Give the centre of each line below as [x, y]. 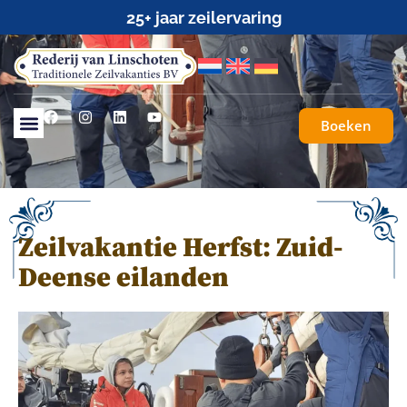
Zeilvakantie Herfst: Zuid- [181, 248]
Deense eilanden [124, 278]
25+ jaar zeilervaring [203, 18]
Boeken [346, 125]
